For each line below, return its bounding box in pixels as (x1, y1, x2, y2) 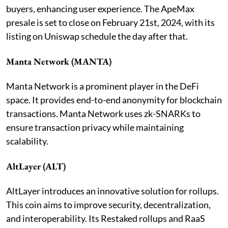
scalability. (6, 135, 48, 147)
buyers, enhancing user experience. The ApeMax (6, 3, 194, 15)
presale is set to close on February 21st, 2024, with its (6, 17, 215, 28)
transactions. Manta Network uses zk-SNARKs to (6, 108, 201, 120)
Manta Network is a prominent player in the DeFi (6, 80, 199, 92)
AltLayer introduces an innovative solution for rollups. (6, 185, 219, 197)
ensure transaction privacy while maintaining (6, 122, 184, 133)
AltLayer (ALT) (6, 160, 66, 173)
